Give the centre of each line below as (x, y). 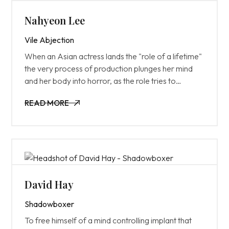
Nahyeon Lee (55, 20)
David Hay (49, 184)
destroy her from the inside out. (79, 93)
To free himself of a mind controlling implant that (108, 220)
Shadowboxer (50, 204)
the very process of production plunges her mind (109, 68)
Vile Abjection (50, 40)
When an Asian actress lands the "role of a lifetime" (113, 56)
